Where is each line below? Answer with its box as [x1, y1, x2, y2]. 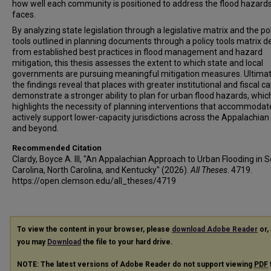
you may [17, 238, 47, 246]
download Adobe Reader [172, 225, 258, 233]
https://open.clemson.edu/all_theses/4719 [12, 176, 176, 186]
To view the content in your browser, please [17, 225, 172, 233]
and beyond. [12, 123, 59, 133]
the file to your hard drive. [81, 238, 173, 246]
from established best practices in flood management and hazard [12, 47, 263, 57]
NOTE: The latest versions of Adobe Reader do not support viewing [17, 260, 254, 269]
